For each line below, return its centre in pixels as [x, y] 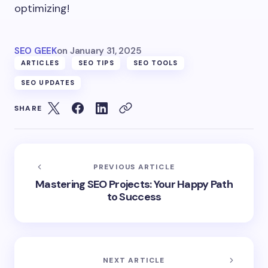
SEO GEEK [36, 51]
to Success [134, 197]
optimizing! [42, 8]
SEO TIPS [96, 63]
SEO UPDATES [48, 83]
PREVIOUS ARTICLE [134, 167]
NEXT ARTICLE [134, 260]
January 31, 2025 [106, 51]
